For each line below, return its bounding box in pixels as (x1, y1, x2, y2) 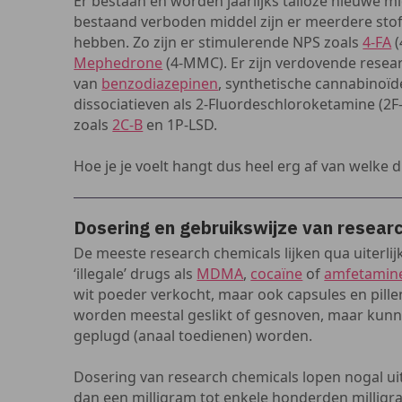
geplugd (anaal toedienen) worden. (74, 326, 313, 345)
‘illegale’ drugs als (74, 264, 197, 284)
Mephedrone (74, 53, 163, 73)
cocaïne (250, 264, 303, 284)
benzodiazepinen (101, 74, 219, 93)
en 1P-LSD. (143, 115, 218, 135)
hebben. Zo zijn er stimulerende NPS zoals (74, 32, 363, 52)
